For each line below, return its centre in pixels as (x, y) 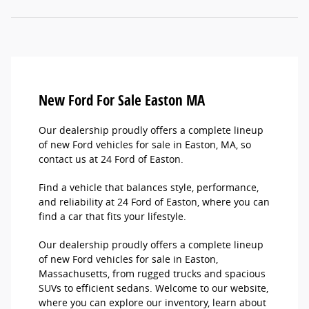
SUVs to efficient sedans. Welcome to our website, (153, 288)
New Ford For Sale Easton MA (122, 100)
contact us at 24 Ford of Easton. (117, 159)
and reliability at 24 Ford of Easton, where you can (154, 202)
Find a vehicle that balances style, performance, (149, 188)
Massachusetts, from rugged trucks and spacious (152, 274)
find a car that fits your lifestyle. (115, 217)
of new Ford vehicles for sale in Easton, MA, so (145, 145)
